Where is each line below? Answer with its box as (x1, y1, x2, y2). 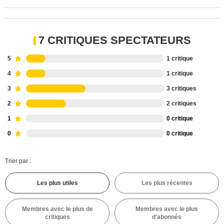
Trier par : (5, 157, 31, 164)
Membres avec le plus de (21, 205, 93, 212)
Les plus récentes (141, 179, 192, 186)
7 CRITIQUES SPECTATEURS (38, 34, 191, 46)
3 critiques (166, 85, 196, 92)
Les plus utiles (36, 179, 78, 186)
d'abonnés (152, 213, 181, 220)
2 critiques (166, 100, 196, 107)
